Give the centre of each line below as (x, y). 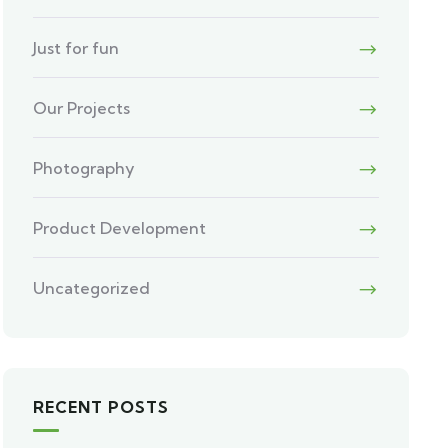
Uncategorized (92, 288)
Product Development (120, 228)
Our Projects (82, 108)
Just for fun (76, 48)
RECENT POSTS (101, 407)
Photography (84, 168)
